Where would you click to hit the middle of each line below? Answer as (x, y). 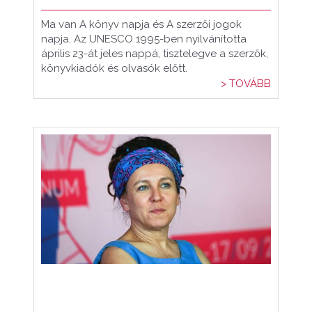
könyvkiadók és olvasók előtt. (114, 68)
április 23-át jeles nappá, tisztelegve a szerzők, (155, 54)
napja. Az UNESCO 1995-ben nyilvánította (144, 39)
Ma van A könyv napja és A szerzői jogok (141, 24)
